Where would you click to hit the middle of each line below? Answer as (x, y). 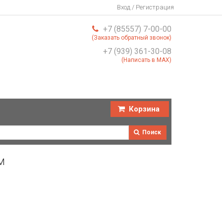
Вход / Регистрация (145, 7)
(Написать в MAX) (146, 60)
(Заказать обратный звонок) (132, 38)
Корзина (143, 109)
